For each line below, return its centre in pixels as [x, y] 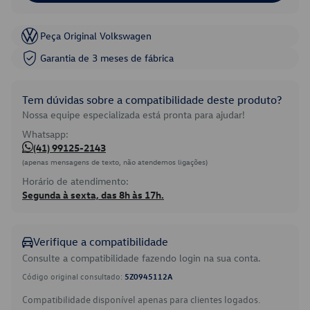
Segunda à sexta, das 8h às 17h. [93, 195]
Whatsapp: [45, 134]
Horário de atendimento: [75, 181]
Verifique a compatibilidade [101, 241]
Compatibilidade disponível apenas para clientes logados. [141, 299]
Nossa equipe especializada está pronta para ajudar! [134, 115]
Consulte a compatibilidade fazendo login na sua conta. [142, 258]
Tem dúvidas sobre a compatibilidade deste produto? [152, 100]
